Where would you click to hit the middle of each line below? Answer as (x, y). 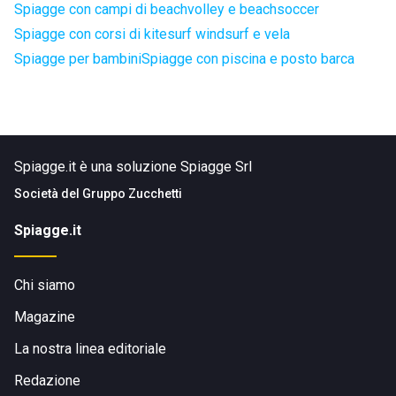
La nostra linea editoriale (90, 349)
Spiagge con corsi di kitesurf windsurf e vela (152, 34)
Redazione (47, 381)
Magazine (45, 317)
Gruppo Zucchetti (132, 194)
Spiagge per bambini (78, 59)
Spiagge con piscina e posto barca (248, 59)
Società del (48, 194)
